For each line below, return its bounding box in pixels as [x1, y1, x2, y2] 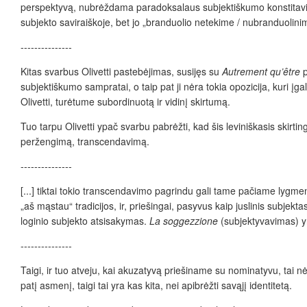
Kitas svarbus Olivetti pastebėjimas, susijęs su [21, 64, 222, 79]
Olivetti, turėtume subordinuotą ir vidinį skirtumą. [21, 95, 230, 109]
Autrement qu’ [222, 64, 283, 79]
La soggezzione [149, 214, 221, 228]
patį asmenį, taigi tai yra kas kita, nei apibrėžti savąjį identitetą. [21, 278, 292, 293]
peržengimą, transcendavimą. [21, 134, 149, 149]
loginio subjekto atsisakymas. [21, 214, 149, 228]
